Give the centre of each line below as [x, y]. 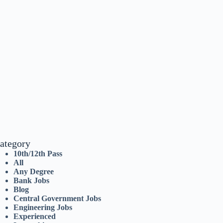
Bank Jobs [32, 181]
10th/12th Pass [38, 154]
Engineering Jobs [43, 208]
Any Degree [34, 172]
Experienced [35, 217]
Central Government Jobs [57, 199]
